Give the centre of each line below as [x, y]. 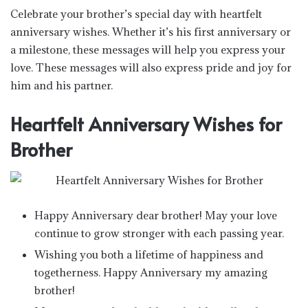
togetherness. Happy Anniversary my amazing [151, 272]
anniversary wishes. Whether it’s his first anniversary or [151, 31]
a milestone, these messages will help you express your [148, 49]
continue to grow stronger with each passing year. [159, 233]
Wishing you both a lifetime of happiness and [149, 254]
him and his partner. [62, 85]
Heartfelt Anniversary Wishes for [146, 123]
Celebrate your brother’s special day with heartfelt [136, 13]
